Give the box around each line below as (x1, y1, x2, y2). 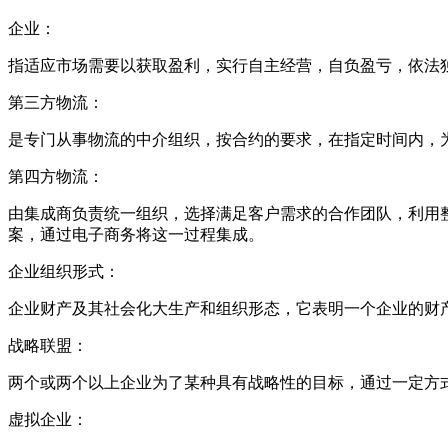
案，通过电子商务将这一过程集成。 (8, 226, 264, 244)
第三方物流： (8, 94, 104, 112)
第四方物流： (8, 168, 104, 186)
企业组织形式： (8, 263, 120, 281)
